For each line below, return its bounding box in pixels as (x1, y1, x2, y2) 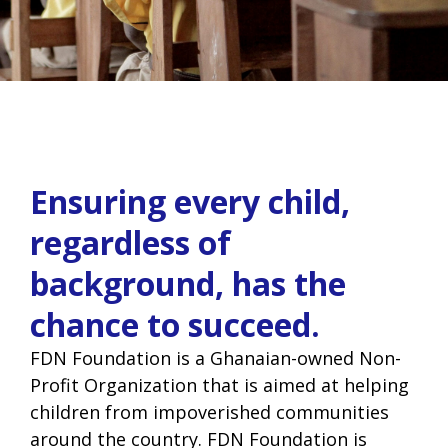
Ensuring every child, (30, 180, 350, 224)
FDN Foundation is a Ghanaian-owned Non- (30, 346, 401, 371)
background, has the (30, 262, 346, 306)
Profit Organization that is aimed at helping (30, 373, 409, 398)
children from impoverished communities (30, 400, 389, 425)
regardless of (30, 221, 231, 265)
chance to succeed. (30, 303, 320, 347)
